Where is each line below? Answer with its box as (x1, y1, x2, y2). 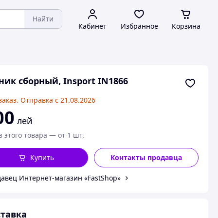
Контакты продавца (110, 153, 182, 162)
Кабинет (78, 21, 107, 31)
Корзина (171, 21, 200, 31)
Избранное (120, 21, 158, 31)
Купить (30, 153, 54, 162)
